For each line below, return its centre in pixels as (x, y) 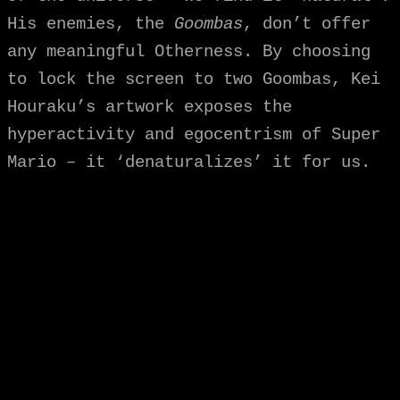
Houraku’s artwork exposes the (150, 108)
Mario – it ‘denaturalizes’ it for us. (189, 163)
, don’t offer (307, 25)
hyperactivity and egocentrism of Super (194, 135)
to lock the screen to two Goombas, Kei (194, 80)
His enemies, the (91, 25)
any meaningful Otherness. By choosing (189, 52)
